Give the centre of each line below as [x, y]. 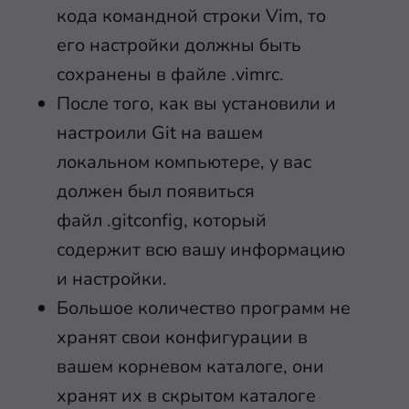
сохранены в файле [144, 74]
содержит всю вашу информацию [201, 250]
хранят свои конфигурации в [182, 337]
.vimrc [255, 74]
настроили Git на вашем [160, 133]
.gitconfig [145, 220]
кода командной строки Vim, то [191, 16]
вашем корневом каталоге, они [190, 367]
